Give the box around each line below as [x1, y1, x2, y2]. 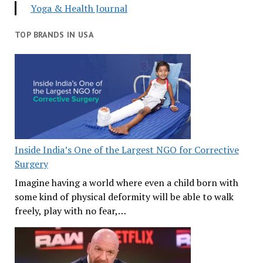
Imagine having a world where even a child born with [14, 176, 238, 189]
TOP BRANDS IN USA [14, 29, 94, 40]
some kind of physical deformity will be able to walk [14, 190, 234, 203]
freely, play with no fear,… [14, 204, 126, 217]
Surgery [14, 157, 48, 170]
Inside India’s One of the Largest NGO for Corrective [14, 143, 239, 156]
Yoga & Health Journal [30, 2, 127, 15]
